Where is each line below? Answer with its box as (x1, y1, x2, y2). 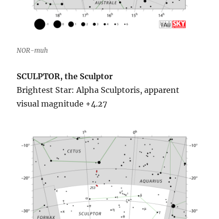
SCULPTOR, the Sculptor (17, 71, 113, 81)
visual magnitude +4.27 (17, 98, 108, 109)
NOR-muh (17, 46, 48, 55)
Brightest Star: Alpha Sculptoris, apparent (17, 85, 180, 95)
